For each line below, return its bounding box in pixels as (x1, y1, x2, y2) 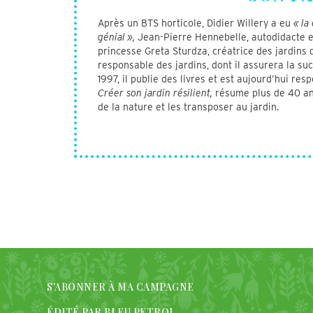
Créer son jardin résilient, (98, 87, 213, 99)
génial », (98, 31, 136, 43)
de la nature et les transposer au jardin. (98, 101, 279, 112)
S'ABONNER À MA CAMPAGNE (47, 279, 194, 293)
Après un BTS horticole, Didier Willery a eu (98, 17, 294, 29)
